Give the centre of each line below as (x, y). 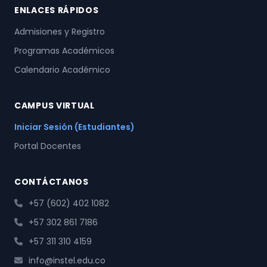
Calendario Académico (62, 70)
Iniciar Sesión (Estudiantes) (74, 127)
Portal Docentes (48, 146)
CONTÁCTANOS (52, 182)
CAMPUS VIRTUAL (55, 105)
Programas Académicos (64, 51)
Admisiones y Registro (60, 32)
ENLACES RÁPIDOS (57, 10)
